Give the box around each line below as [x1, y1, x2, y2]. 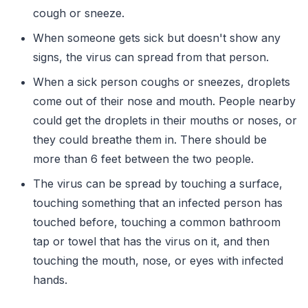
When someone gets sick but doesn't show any [33, 30, 280, 45]
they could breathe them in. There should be [33, 132, 267, 146]
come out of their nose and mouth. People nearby [33, 93, 296, 108]
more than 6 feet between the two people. [33, 151, 254, 166]
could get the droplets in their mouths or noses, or [33, 113, 297, 127]
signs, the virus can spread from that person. [33, 49, 269, 64]
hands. [33, 272, 67, 287]
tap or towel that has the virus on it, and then [33, 234, 269, 248]
